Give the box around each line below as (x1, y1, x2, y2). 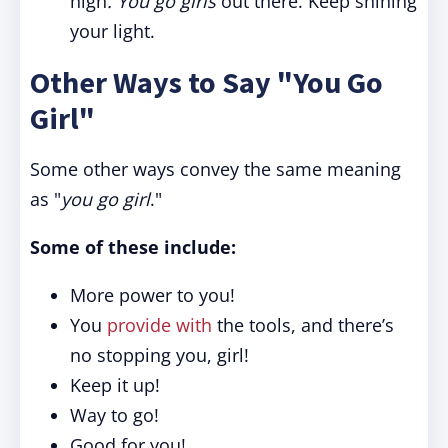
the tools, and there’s (212, 313, 394, 337)
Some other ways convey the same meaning (30, 157, 401, 181)
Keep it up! (70, 373, 160, 397)
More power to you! (70, 283, 235, 307)
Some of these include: (30, 235, 236, 259)
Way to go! (70, 403, 159, 427)
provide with (107, 313, 212, 337)
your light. (70, 19, 155, 43)
